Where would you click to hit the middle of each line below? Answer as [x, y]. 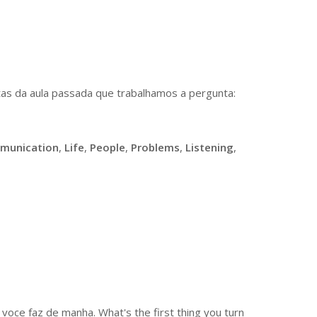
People [108, 147]
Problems [155, 147]
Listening [209, 147]
